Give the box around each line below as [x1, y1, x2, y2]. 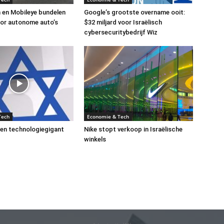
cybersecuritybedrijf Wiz [84, 28, 157, 36]
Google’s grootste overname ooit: [84, 8, 185, 16]
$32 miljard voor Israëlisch [84, 18, 162, 26]
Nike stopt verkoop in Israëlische [84, 125, 182, 133]
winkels [84, 135, 106, 143]
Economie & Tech [87, 112, 129, 120]
